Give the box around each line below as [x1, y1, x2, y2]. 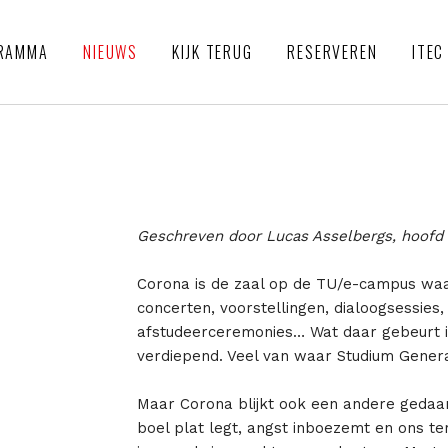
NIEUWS [82, 40, 139, 64]
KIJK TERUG [172, 40, 254, 64]
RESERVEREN [287, 40, 378, 64]
